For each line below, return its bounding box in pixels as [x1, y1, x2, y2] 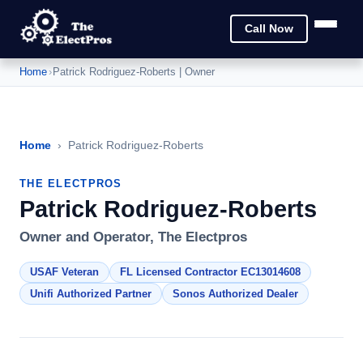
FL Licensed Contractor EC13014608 [120, 266, 301, 279]
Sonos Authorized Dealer [173, 288, 298, 301]
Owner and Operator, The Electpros [19, 228, 247, 245]
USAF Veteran [30, 266, 99, 279]
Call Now [245, 23, 293, 36]
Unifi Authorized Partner [30, 288, 152, 301]
